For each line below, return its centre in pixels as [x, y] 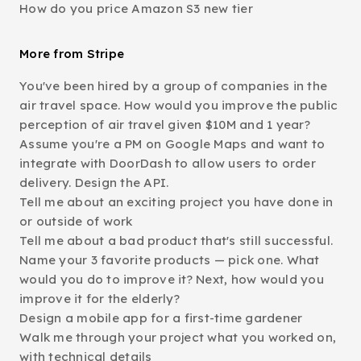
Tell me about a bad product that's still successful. [176, 241]
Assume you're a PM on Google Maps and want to [172, 144]
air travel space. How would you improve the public [179, 105]
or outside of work [76, 221]
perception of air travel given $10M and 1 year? [165, 124]
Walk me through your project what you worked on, [178, 337]
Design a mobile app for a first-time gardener [161, 318]
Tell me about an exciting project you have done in [176, 202]
